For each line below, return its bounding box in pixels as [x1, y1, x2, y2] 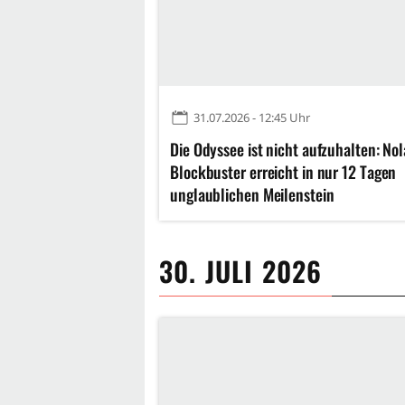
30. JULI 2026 [159, 250, 323, 292]
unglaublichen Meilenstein [170, 183, 334, 207]
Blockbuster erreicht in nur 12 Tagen [170, 160, 397, 184]
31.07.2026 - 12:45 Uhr [193, 109, 310, 127]
